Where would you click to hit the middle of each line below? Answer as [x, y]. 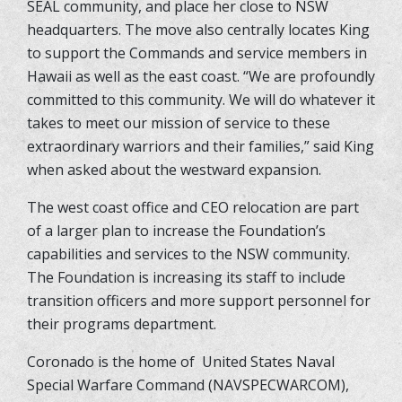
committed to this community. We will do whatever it [201, 99]
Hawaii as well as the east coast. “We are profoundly [201, 76]
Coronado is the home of [111, 361]
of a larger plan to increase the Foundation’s [176, 230]
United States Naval [268, 361]
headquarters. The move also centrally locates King [198, 29]
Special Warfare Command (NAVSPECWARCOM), [188, 385]
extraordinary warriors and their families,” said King [201, 146]
